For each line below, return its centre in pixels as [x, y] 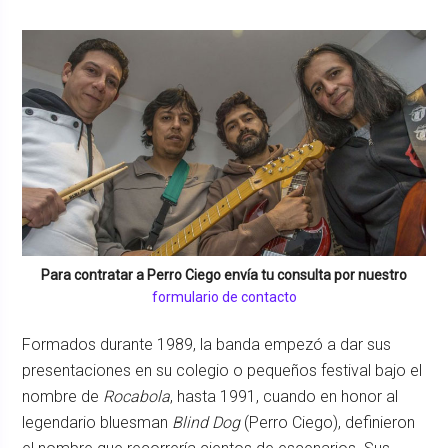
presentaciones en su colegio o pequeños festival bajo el [222, 370]
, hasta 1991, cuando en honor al [284, 396]
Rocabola [137, 396]
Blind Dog [206, 422]
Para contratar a [94, 274]
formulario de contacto [224, 296]
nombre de [63, 396]
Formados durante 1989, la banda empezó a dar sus [207, 344]
